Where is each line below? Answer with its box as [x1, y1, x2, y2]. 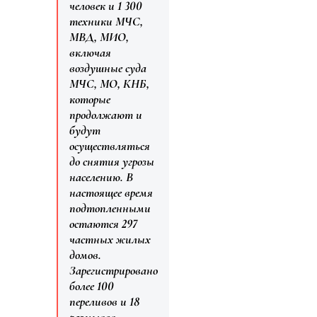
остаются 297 [69, 216, 137, 232]
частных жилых [69, 231, 151, 248]
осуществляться [69, 138, 150, 154]
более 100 [69, 278, 114, 294]
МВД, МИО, [69, 29, 129, 45]
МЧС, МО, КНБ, [69, 76, 149, 92]
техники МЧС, [69, 13, 143, 30]
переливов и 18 [69, 294, 139, 310]
